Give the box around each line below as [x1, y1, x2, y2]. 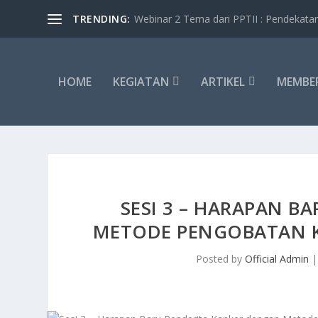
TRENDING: [72, 11, 131, 26]
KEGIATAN [113, 74, 170, 89]
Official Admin [244, 252, 309, 265]
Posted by [195, 252, 245, 265]
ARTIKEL [201, 74, 246, 89]
